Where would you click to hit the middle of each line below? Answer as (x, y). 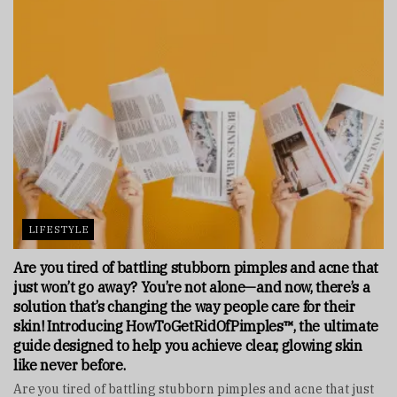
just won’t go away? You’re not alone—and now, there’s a (192, 288)
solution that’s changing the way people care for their (184, 307)
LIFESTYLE (58, 230)
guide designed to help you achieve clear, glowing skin (188, 346)
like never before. (70, 366)
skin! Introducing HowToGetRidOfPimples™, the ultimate (196, 327)
